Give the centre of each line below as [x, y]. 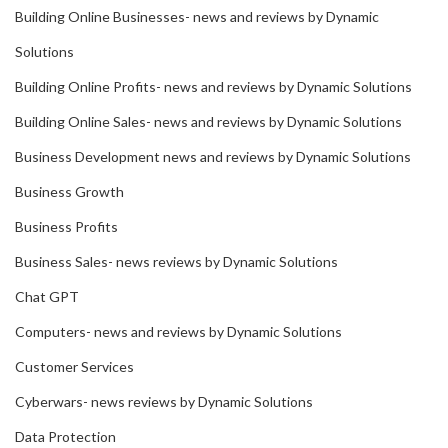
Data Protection [65, 437]
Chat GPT [47, 297]
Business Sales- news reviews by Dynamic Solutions [176, 262]
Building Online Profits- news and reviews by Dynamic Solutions [213, 87]
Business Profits [66, 227]
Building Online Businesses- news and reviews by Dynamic [197, 17]
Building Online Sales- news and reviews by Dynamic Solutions [208, 122]
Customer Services [74, 367]
